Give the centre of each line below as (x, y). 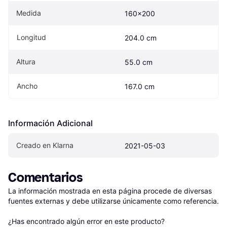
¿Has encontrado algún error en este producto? (87, 221)
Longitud (31, 37)
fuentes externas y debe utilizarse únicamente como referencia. (113, 201)
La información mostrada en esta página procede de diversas (110, 191)
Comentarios (46, 177)
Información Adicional (50, 123)
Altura (26, 61)
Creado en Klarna (45, 145)
